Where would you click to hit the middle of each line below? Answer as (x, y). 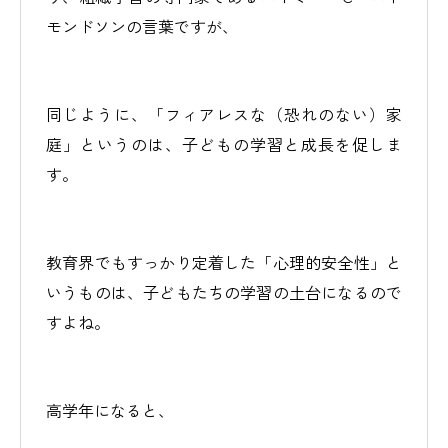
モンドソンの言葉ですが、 (142, 26)
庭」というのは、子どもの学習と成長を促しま (224, 144)
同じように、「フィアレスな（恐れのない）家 (224, 114)
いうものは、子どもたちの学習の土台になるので (224, 292)
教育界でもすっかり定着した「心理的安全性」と (224, 262)
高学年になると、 (110, 410)
